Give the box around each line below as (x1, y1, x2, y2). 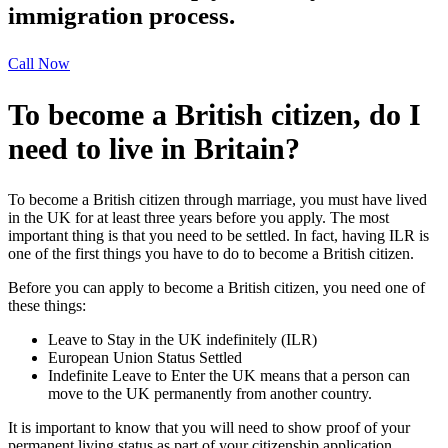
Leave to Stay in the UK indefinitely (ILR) (48, 331, 317, 349)
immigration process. (8, 2, 235, 30)
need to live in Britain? (8, 132, 300, 166)
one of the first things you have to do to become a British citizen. (8, 245, 414, 263)
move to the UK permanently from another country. (48, 385, 372, 403)
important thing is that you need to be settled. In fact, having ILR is (8, 227, 429, 245)
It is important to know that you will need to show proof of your (8, 419, 410, 437)
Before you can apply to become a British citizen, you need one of (8, 279, 425, 297)
